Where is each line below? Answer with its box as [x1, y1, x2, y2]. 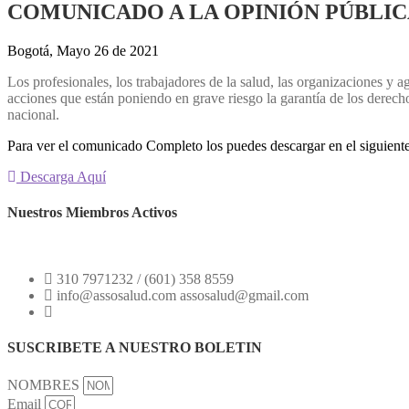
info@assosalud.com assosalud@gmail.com [57, 288, 309, 304]
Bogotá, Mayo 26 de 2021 [7, 42, 159, 58]
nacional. [7, 106, 59, 122]
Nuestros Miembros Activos [7, 204, 177, 220]
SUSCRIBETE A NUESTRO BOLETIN [7, 340, 262, 356]
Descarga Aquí [20, 168, 106, 184]
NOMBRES [7, 376, 83, 393]
